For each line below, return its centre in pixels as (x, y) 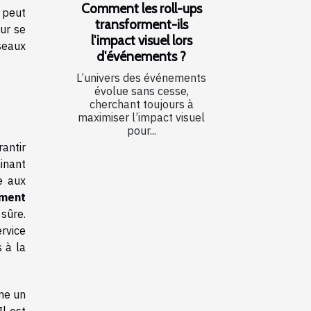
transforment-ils (141, 24)
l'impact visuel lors (141, 40)
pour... (141, 130)
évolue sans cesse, (141, 91)
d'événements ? (141, 56)
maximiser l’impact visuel (141, 117)
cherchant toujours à (141, 104)
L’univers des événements (141, 77)
